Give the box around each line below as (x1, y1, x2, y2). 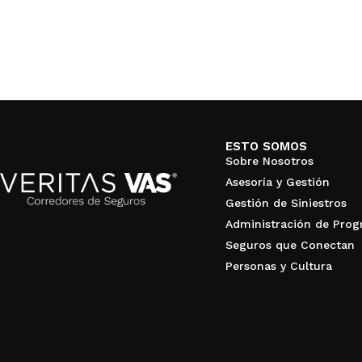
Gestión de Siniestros (225, 196, 347, 210)
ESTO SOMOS (225, 139, 307, 154)
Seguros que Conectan (225, 238, 355, 252)
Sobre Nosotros (225, 154, 314, 168)
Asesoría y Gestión (225, 175, 330, 189)
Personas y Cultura (225, 259, 332, 273)
